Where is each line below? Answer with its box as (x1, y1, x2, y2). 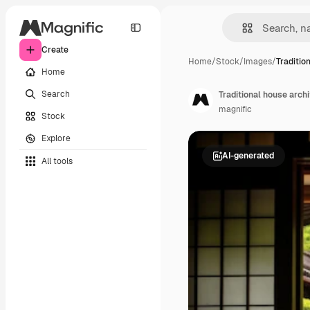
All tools (42, 155, 73, 167)
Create (42, 44, 69, 55)
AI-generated (222, 149, 274, 161)
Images (244, 56, 272, 67)
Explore (42, 132, 71, 144)
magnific (219, 104, 252, 115)
